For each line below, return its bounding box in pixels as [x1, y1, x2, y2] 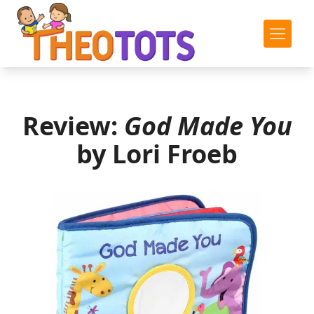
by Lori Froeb [76, 137, 238, 171]
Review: [22, 109, 124, 143]
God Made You [123, 109, 292, 143]
